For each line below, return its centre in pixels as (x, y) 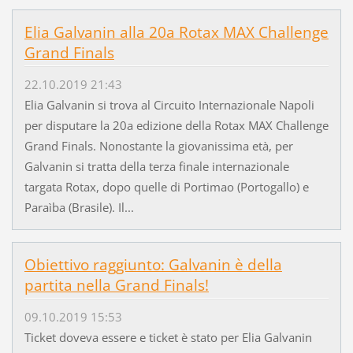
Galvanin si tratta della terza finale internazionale (156, 167)
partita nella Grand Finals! (116, 285)
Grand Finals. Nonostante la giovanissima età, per (158, 146)
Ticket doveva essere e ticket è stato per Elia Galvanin (168, 338)
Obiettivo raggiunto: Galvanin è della (153, 265)
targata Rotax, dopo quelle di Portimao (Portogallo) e (166, 187)
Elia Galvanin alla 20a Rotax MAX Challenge (176, 32)
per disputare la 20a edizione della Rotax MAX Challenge (176, 126)
